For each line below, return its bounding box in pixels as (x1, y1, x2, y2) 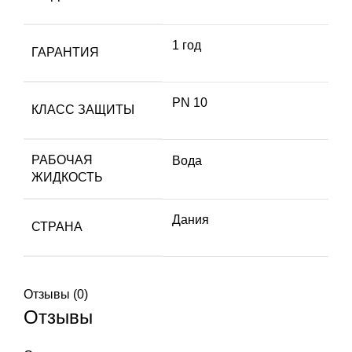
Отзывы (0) (24, 287, 88, 301)
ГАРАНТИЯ (31, 45, 99, 59)
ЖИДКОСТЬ (31, 170, 103, 184)
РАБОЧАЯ (31, 152, 93, 167)
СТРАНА (31, 219, 82, 233)
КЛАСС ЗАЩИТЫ (31, 102, 134, 116)
